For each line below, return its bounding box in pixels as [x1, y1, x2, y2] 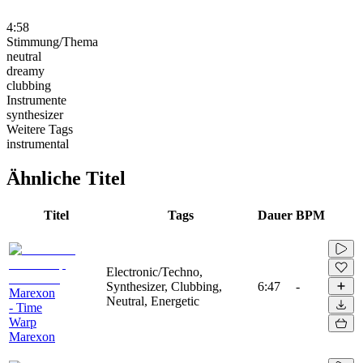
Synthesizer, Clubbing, [106, 279, 222, 293]
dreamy [6, 63, 45, 78]
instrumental [6, 136, 69, 151]
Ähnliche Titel [6, 167, 126, 189]
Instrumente [6, 92, 66, 107]
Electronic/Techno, [106, 264, 203, 279]
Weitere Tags [6, 122, 73, 136]
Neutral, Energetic [106, 293, 199, 308]
